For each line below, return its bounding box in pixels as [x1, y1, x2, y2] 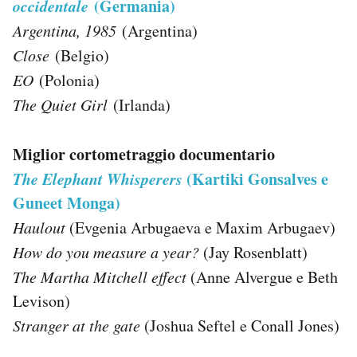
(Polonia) [33, 69, 100, 91]
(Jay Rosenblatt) [199, 241, 308, 263]
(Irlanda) [108, 93, 171, 116]
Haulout [13, 216, 65, 237]
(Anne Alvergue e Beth [186, 265, 338, 288]
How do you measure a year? [13, 241, 199, 262]
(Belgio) [55, 44, 109, 66]
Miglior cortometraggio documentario [13, 142, 275, 166]
